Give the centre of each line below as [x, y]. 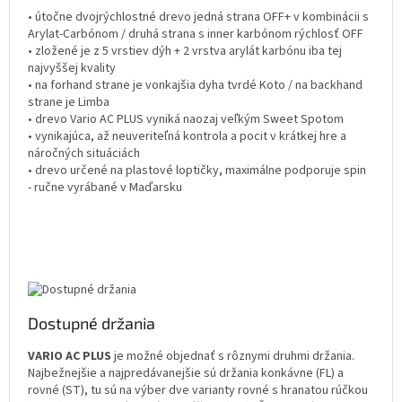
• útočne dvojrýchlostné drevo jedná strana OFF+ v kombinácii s [198, 17]
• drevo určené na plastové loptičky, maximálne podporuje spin [197, 171]
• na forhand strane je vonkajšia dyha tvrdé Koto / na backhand [195, 86]
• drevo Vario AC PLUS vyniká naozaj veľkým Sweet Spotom [186, 120]
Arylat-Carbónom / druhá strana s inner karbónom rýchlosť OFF [196, 35]
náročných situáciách [84, 154]
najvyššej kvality [72, 69]
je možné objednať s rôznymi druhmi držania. [233, 357]
